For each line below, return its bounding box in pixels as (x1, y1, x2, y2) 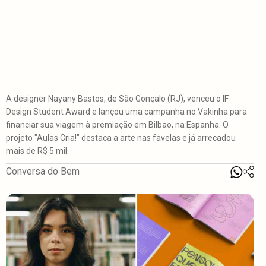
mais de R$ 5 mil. (6, 146, 69, 156)
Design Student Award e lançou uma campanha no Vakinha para (6, 107, 247, 117)
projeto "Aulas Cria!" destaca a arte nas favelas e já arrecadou (6, 133, 236, 143)
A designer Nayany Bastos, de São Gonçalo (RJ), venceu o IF (6, 94, 229, 104)
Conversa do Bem (6, 166, 80, 178)
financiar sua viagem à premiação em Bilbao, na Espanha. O (6, 120, 229, 130)
